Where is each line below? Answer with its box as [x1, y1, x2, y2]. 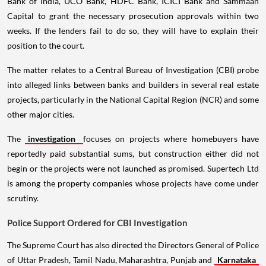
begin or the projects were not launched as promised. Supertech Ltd [7, 163, 259, 173]
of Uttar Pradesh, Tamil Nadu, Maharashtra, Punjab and [7, 254, 214, 265]
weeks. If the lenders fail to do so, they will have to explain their [7, 25, 259, 36]
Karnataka [217, 254, 256, 265]
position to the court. [7, 40, 84, 50]
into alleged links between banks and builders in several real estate [7, 79, 259, 90]
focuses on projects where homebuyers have [83, 133, 259, 144]
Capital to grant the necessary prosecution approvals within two [7, 10, 259, 21]
